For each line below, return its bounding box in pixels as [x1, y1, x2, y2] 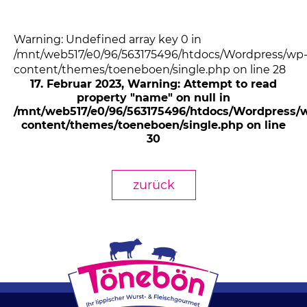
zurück [132, 177, 175, 193]
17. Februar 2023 [30, 77, 121, 90]
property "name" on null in [77, 91, 230, 104]
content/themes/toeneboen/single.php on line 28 [14, 63, 286, 76]
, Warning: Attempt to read [121, 77, 277, 90]
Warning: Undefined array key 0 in [14, 33, 201, 46]
